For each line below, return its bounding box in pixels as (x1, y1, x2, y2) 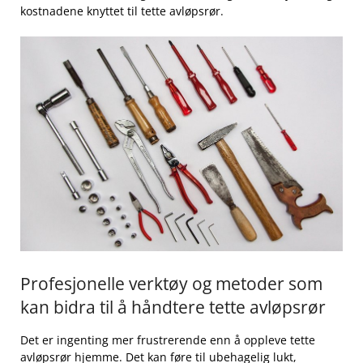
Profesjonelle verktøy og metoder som (20, 271, 322, 295)
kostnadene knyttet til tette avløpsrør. (20, 2, 224, 19)
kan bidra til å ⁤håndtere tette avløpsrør (20, 295, 326, 318)
